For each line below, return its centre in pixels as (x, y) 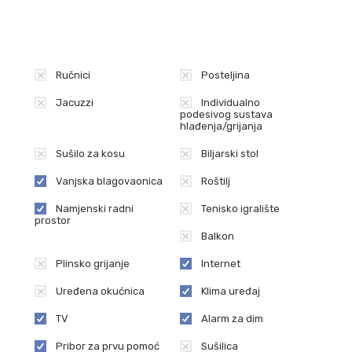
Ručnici (73, 75)
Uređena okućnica (100, 291)
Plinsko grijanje (93, 264)
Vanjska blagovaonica (109, 181)
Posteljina (225, 75)
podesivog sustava (226, 114)
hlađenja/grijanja (221, 126)
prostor (53, 220)
